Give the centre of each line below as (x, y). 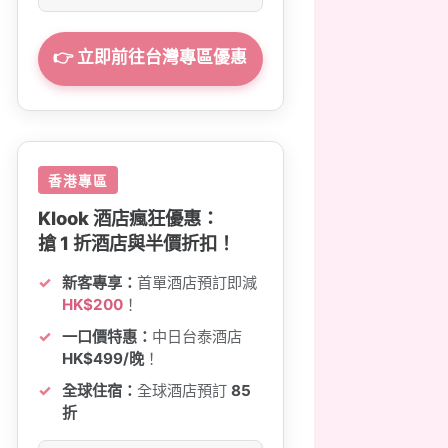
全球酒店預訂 (184, 390)
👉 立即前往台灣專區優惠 (150, 57)
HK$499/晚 (103, 358)
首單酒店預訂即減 (197, 282)
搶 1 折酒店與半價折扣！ (137, 243)
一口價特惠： (107, 336)
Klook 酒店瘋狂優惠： (129, 218)
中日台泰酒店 (197, 336)
